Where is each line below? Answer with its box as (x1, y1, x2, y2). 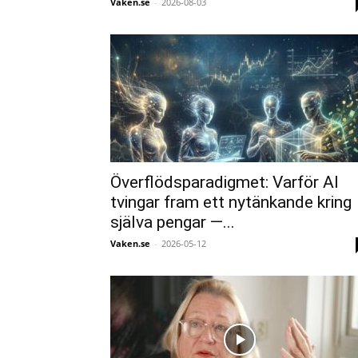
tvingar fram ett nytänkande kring (110, 193, 352, 212)
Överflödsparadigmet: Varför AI (110, 173, 339, 192)
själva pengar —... (110, 213, 235, 232)
